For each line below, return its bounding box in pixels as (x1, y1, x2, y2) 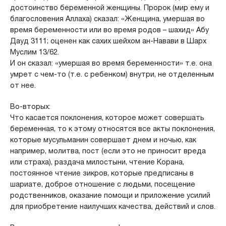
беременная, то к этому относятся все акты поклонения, (10, 124, 215, 133)
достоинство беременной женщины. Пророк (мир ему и (10, 3, 209, 12)
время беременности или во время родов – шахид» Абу (10, 25, 209, 34)
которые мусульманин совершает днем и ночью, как (10, 135, 196, 144)
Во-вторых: (10, 102, 50, 111)
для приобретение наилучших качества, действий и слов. (10, 202, 215, 211)
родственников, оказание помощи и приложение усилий (10, 191, 210, 200)
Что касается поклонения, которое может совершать (10, 113, 204, 122)
